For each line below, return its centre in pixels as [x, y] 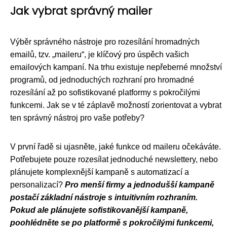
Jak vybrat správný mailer [81, 11]
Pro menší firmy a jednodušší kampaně [140, 185]
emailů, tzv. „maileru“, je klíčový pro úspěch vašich [100, 54]
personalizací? [37, 185]
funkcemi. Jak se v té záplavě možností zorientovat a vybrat [116, 105]
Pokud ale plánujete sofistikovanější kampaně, [99, 210]
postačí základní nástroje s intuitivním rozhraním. [104, 197]
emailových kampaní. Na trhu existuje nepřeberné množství [116, 67]
